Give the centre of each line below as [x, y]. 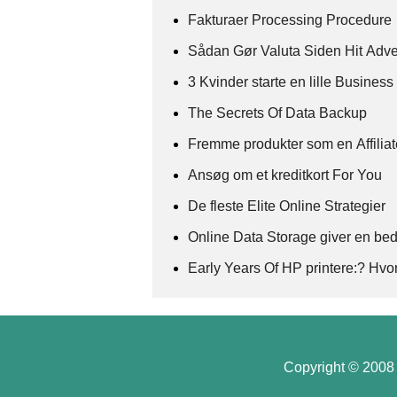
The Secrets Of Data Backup [279, 113]
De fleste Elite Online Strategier [288, 206]
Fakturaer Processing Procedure [290, 19]
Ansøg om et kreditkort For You [285, 175]
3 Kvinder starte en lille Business [291, 82]
